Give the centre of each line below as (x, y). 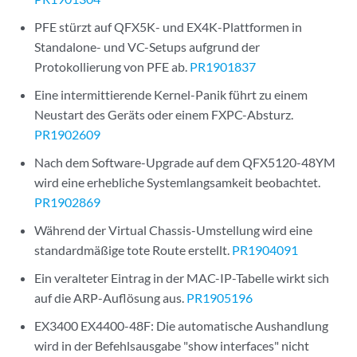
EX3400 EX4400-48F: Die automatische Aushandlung (182, 326)
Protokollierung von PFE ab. (112, 67)
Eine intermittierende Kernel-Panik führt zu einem (171, 94)
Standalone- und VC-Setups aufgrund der (147, 47)
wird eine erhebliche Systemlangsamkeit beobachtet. (178, 182)
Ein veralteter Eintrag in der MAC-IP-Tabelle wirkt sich (182, 278)
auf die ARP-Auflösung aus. (111, 298)
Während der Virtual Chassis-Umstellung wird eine (174, 230)
